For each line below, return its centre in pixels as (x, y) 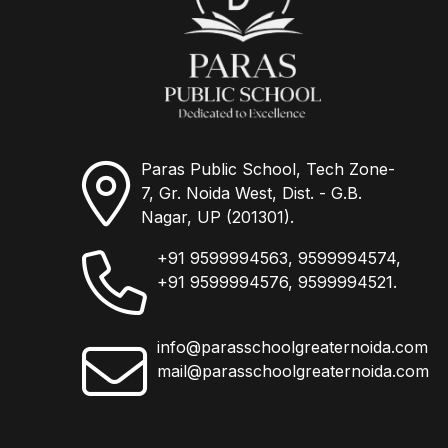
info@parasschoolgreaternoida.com (293, 346)
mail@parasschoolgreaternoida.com (293, 370)
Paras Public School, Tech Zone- (268, 168)
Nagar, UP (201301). (218, 216)
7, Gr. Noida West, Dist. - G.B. (252, 192)
